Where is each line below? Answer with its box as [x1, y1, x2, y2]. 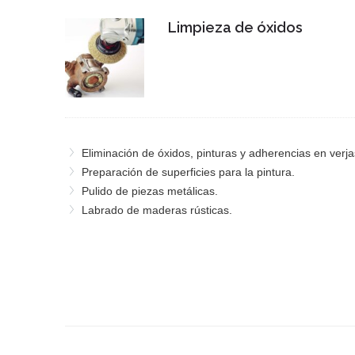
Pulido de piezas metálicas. [82, 184, 218, 197]
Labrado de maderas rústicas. [82, 203, 232, 216]
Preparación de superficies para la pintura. [82, 165, 295, 178]
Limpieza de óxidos [168, 18, 303, 36]
